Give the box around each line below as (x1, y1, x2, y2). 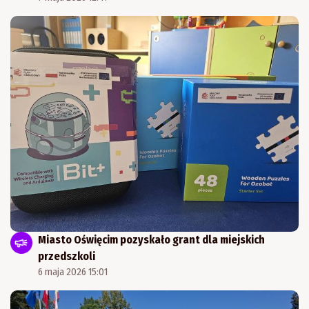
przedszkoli (38, 250, 95, 263)
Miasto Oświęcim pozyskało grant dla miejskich (38, 233, 265, 247)
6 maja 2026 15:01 (38, 266, 108, 279)
